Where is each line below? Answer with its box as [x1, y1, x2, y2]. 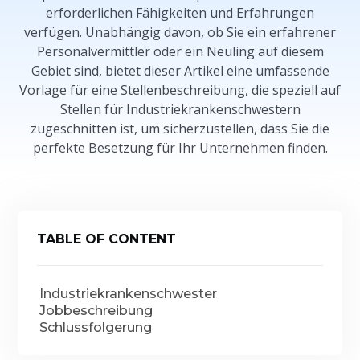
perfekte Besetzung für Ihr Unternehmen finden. [32, 139, 328, 157]
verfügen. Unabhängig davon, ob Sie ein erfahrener [24, 23, 336, 41]
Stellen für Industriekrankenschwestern [59, 100, 301, 118]
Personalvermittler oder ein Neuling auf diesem [36, 43, 324, 60]
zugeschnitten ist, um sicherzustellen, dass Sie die [31, 120, 329, 137]
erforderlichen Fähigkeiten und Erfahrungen [46, 4, 314, 22]
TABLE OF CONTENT [37, 231, 177, 247]
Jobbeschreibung [39, 303, 153, 318]
